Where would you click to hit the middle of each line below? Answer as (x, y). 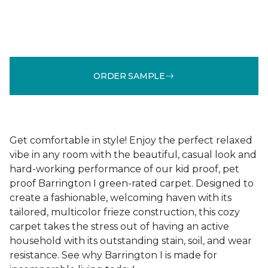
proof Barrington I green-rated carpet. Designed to (132, 183)
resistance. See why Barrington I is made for (113, 255)
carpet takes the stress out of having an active (119, 226)
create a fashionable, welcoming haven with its (121, 198)
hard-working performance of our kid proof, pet (124, 169)
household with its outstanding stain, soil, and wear (131, 241)
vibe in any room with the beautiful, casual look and (133, 155)
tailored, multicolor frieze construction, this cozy (125, 212)
